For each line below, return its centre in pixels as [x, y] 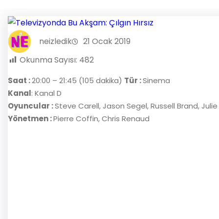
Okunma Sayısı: [48, 60]
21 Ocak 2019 [107, 42]
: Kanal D [46, 93]
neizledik [55, 42]
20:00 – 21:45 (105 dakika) [78, 81]
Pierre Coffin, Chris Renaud [101, 119]
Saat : [20, 81]
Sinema [156, 81]
